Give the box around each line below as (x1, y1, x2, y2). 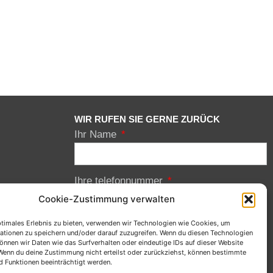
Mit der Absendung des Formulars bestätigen (85, 222, 259, 232)
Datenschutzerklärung (104, 252, 188, 262)
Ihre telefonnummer (74, 174, 166, 186)
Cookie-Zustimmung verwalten (38, 193, 175, 205)
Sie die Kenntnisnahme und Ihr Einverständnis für (74, 237, 265, 247)
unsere (74, 252, 104, 262)
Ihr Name (74, 128, 119, 140)
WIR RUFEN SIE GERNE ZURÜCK (74, 113, 220, 124)
